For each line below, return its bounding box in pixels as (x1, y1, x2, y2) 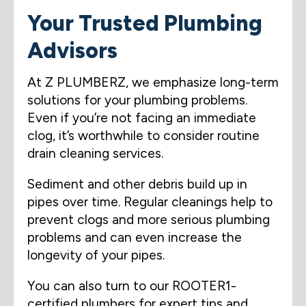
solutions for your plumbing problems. (27, 92, 247, 108)
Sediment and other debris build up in (27, 176, 247, 193)
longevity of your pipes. (27, 247, 165, 264)
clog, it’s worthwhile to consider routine (27, 127, 260, 143)
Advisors (27, 37, 117, 64)
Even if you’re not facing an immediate (27, 109, 256, 126)
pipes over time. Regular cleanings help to (27, 194, 273, 210)
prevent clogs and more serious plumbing (27, 212, 270, 228)
